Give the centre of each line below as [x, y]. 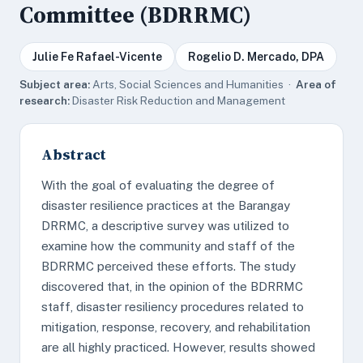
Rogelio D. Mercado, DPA [256, 57]
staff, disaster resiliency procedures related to [173, 307]
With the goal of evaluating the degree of [158, 185]
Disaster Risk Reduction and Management [177, 100]
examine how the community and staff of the [168, 246]
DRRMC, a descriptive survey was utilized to [165, 226]
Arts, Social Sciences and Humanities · [193, 84]
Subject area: [55, 84]
